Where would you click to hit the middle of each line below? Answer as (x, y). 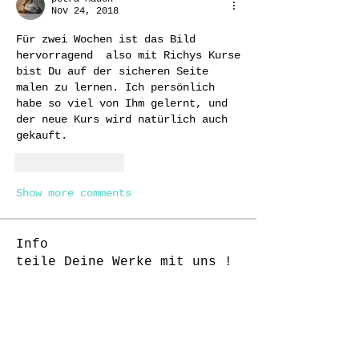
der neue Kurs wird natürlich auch (122, 119)
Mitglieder (56, 313)
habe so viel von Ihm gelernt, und (122, 103)
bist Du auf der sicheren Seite (112, 71)
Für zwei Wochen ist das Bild (106, 39)
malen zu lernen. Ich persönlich (115, 87)
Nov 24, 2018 (85, 11)
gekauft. (45, 135)
